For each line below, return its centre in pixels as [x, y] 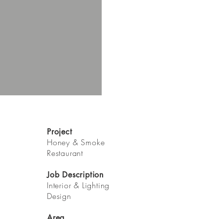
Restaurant [65, 153]
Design [59, 196]
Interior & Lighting [78, 185]
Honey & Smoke [77, 142]
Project [60, 132]
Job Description [75, 175]
